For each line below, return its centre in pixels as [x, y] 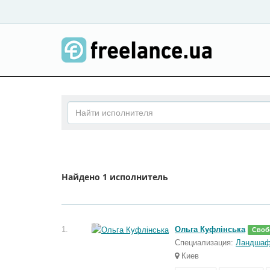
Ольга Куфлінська [210, 229]
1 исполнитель [135, 177]
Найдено [82, 177]
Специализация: [204, 243]
